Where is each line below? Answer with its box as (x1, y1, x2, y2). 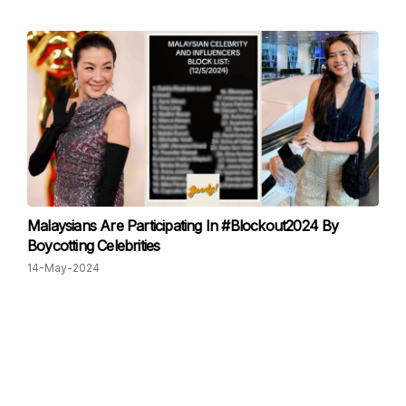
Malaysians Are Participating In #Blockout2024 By (27, 217, 339, 235)
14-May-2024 (27, 261, 100, 275)
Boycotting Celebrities (27, 237, 160, 255)
